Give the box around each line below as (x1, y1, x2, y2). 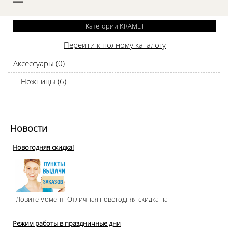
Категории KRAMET (85, 21, 145, 31)
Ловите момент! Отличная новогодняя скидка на (13, 194, 168, 204)
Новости (10, 122, 47, 134)
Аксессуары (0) (13, 58, 65, 68)
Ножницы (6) (21, 76, 66, 87)
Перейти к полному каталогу (64, 40, 166, 50)
